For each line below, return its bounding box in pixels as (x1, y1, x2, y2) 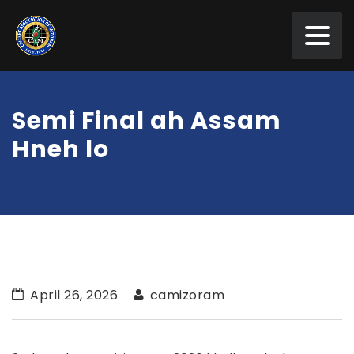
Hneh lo (12, 133, 109, 166)
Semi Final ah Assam (12, 104, 281, 137)
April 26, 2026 (26, 286, 118, 304)
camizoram (146, 286, 224, 304)
